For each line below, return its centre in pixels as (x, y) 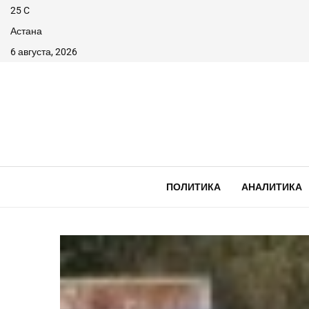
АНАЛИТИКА (271, 187)
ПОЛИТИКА (193, 187)
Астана (26, 31)
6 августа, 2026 (44, 52)
